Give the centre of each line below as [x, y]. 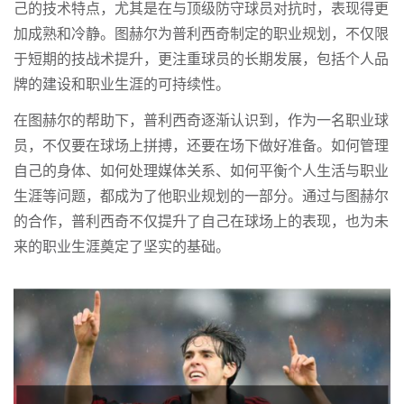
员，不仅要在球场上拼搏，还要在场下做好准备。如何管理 [201, 147]
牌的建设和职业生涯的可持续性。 [122, 85]
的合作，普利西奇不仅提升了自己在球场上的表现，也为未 [201, 222]
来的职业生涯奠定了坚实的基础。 [122, 248]
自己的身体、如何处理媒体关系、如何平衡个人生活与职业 [201, 172]
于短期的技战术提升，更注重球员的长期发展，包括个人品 [201, 60]
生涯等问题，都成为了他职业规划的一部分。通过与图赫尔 [201, 197]
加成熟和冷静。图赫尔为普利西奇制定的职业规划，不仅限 [201, 35]
